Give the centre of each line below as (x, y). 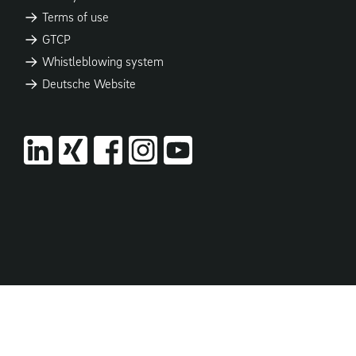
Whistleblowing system (101, 61)
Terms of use (74, 17)
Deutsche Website (87, 83)
